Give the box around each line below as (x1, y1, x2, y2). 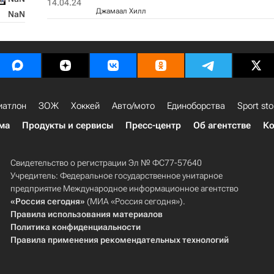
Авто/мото (112, 100, 155, 111)
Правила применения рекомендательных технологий (10, 235, 229, 245)
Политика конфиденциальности (10, 222, 141, 232)
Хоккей (71, 100, 100, 111)
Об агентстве (193, 120, 251, 131)
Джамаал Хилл (95, 7, 146, 15)
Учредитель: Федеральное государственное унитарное (10, 171, 223, 180)
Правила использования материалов (10, 209, 163, 219)
